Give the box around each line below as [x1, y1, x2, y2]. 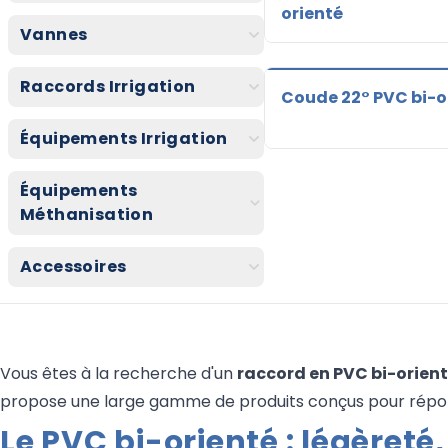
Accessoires [20, 255, 127, 279]
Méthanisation [20, 203, 154, 227]
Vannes [20, 23, 88, 47]
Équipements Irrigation [20, 127, 228, 151]
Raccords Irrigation [20, 75, 196, 99]
